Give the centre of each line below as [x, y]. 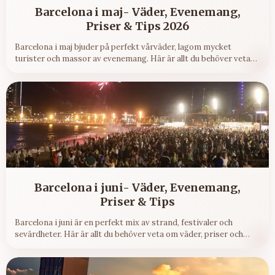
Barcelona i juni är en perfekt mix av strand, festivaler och [124, 223]
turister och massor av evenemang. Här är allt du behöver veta [133, 59]
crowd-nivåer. [41, 246]
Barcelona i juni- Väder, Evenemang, [137, 188]
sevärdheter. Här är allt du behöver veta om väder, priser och [129, 234]
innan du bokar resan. [56, 71]
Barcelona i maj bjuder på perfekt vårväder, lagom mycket [123, 47]
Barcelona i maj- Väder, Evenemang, [137, 12]
